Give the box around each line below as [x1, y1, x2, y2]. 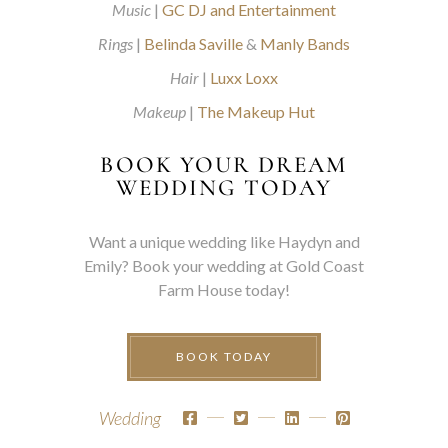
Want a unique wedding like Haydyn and [88, 232, 360, 251]
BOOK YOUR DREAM [100, 151, 348, 179]
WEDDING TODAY [116, 174, 332, 202]
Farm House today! [158, 280, 290, 299]
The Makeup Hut [197, 102, 315, 121]
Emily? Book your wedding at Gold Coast [84, 256, 364, 275]
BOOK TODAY [176, 349, 272, 364]
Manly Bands [260, 34, 350, 53]
